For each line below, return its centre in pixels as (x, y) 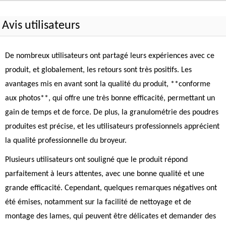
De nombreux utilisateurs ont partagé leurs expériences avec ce (110, 56)
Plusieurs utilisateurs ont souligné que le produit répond (96, 160)
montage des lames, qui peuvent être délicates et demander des (110, 216)
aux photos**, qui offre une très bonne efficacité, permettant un (110, 98)
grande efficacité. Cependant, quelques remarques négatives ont (111, 188)
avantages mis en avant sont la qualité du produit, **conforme (108, 84)
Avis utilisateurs (41, 26)
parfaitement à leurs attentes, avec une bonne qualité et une (105, 174)
